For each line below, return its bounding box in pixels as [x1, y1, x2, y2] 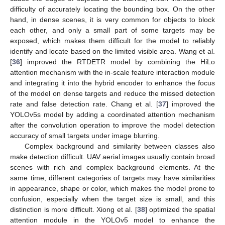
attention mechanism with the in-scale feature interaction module [10, 68, 215, 76]
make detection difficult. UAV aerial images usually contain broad [10, 152, 215, 161]
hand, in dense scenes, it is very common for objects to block [10, 15, 215, 24]
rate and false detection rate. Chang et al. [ [10, 99, 158, 108]
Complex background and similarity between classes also [24, 142, 215, 150]
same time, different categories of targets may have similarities [10, 173, 215, 182]
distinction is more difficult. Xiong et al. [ [10, 205, 137, 213]
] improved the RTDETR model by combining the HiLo [20, 57, 215, 66]
